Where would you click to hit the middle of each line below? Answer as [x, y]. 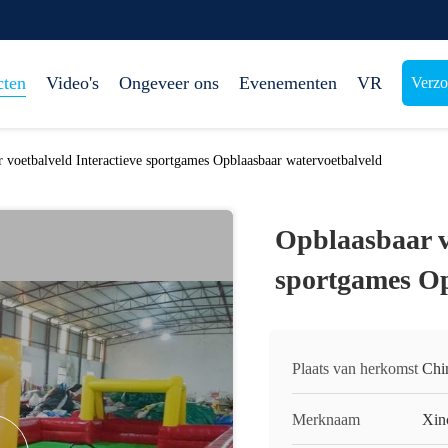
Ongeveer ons [169, 83]
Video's [72, 83]
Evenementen [288, 83]
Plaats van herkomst [355, 368]
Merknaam [326, 419]
